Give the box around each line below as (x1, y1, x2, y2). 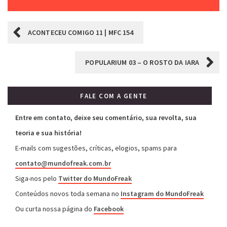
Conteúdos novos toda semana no (15, 189, 121, 198)
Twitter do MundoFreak (58, 174, 132, 183)
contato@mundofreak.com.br (15, 159, 111, 168)
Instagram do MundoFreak (121, 189, 204, 198)
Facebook (94, 204, 124, 213)
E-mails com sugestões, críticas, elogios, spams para (15, 143, 177, 153)
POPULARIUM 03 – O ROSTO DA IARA (85, 58, 199, 67)
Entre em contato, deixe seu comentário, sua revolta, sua (15, 113, 197, 122)
